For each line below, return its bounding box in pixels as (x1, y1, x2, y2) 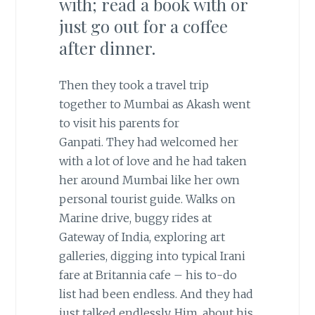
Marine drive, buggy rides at (58, 211, 212, 226)
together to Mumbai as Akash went (58, 97, 250, 112)
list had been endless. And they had (58, 287, 253, 302)
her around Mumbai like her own (58, 173, 240, 188)
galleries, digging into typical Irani (58, 249, 245, 264)
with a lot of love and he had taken (58, 154, 247, 169)
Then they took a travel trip (58, 78, 209, 93)
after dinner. (58, 37, 155, 60)
